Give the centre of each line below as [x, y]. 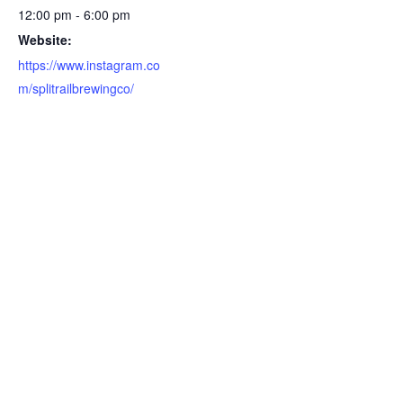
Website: [45, 40]
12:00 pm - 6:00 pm [75, 15]
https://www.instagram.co [90, 65]
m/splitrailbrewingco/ [76, 89]
